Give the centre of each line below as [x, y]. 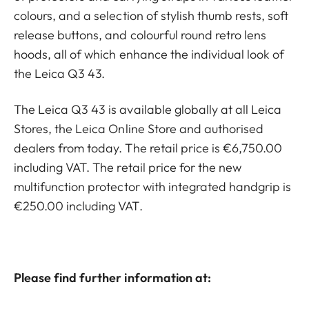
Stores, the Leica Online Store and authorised [139, 129]
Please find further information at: [112, 278]
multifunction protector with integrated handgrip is [153, 187]
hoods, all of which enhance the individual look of [149, 54]
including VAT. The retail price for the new [128, 167]
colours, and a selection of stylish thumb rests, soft [151, 16]
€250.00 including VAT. [78, 206]
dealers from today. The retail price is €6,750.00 [148, 148]
